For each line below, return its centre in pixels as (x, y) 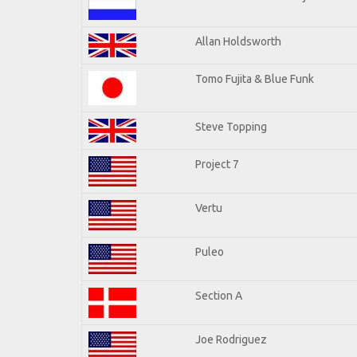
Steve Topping (231, 126)
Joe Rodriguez (231, 339)
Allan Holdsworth (238, 41)
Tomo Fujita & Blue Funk (255, 78)
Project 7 (217, 164)
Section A (219, 295)
